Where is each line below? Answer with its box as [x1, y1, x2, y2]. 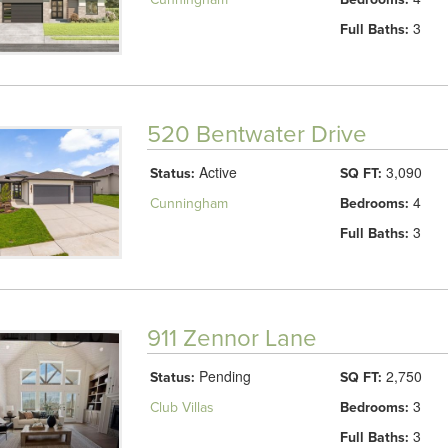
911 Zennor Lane [146, 323, 317, 353]
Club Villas [149, 398, 214, 416]
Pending [194, 365, 251, 386]
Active [194, 161, 237, 182]
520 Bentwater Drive [146, 119, 367, 149]
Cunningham [149, 194, 228, 212]
